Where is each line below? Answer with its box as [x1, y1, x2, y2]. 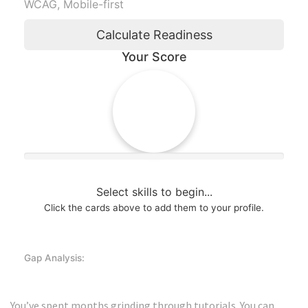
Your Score [121, 49, 187, 65]
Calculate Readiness [96, 27, 212, 43]
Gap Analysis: [24, 252, 85, 264]
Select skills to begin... [96, 185, 212, 199]
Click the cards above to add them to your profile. [44, 202, 264, 214]
